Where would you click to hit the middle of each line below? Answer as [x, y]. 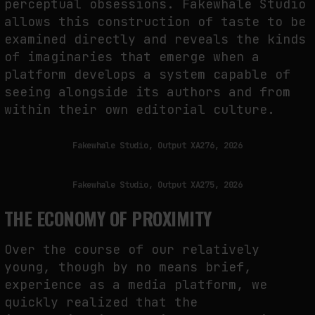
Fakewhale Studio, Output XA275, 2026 [157, 185]
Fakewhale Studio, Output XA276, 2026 [157, 146]
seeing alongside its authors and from [147, 91]
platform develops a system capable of [147, 74]
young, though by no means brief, [128, 267]
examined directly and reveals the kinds [155, 39]
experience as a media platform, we [136, 285]
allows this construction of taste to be [155, 21]
